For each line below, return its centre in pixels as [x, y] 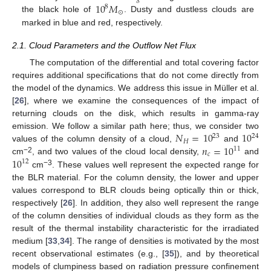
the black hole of [59, 9]
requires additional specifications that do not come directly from [135, 75]
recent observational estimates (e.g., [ [89, 253]
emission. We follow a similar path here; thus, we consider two [135, 126]
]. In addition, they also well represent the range [166, 202]
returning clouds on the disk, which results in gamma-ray [135, 113]
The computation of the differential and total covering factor [144, 62]
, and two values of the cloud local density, [117, 152]
